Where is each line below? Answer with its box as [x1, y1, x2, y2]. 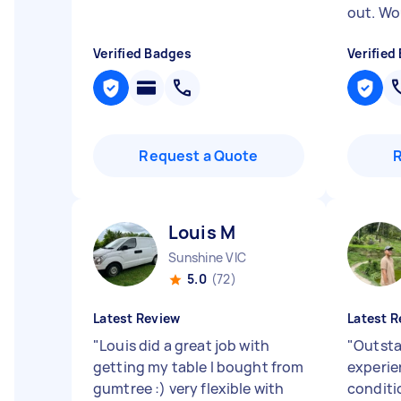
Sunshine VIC [168, 249, 246, 266]
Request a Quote [139, 146, 259, 166]
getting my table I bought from [93, 357, 304, 377]
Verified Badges [93, 45, 192, 62]
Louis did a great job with [99, 336, 270, 355]
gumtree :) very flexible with [93, 379, 285, 398]
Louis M [168, 220, 236, 244]
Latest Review [93, 310, 181, 327]
